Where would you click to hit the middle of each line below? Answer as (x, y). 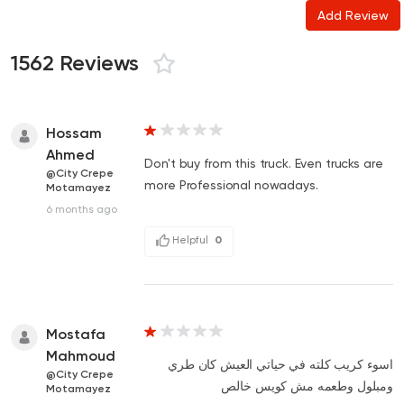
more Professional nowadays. (231, 184)
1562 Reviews (75, 62)
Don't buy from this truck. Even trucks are (264, 163)
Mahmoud (81, 355)
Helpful (191, 239)
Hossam (74, 133)
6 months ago (82, 209)
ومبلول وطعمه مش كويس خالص (307, 386)
